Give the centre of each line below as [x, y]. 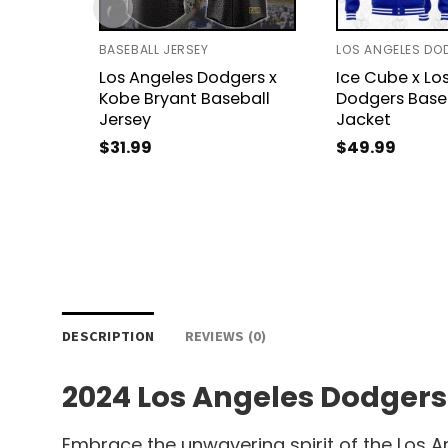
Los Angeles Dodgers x [187, 78]
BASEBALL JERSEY [153, 50]
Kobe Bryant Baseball [184, 99]
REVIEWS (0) [225, 335]
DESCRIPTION [108, 335]
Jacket [363, 120]
